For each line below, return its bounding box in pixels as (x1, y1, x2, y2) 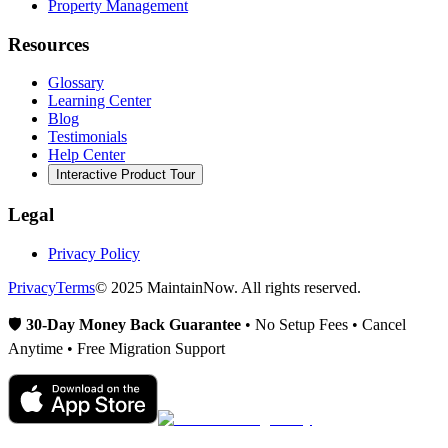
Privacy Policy (48, 244, 140, 262)
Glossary (48, 74, 104, 92)
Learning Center (48, 92, 151, 110)
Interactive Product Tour (56, 167, 195, 183)
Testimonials (48, 128, 127, 146)
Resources (8, 33, 89, 55)
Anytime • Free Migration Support (8, 339, 225, 357)
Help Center (48, 146, 125, 164)
